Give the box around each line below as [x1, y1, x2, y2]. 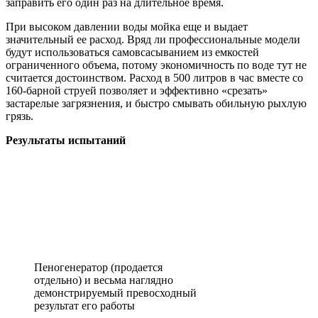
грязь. [6, 110, 33, 123]
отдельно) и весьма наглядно [34, 274, 173, 287]
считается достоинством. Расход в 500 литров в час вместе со [6, 72, 303, 84]
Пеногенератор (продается [34, 261, 163, 274]
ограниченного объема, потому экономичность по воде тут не [6, 59, 307, 72]
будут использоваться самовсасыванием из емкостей [6, 46, 259, 59]
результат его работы [34, 300, 135, 312]
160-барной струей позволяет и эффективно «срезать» [6, 84, 268, 97]
